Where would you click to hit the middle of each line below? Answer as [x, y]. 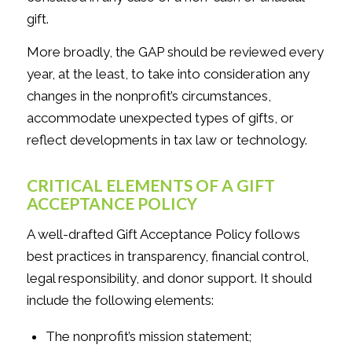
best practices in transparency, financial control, [167, 257]
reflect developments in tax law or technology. [167, 140]
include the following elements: [120, 301]
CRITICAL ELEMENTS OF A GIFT [150, 185]
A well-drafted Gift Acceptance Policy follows [163, 235]
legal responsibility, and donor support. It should [169, 279]
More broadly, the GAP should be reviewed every [175, 52]
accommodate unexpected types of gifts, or [160, 118]
